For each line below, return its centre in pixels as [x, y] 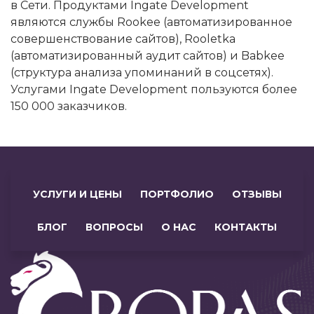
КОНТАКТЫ [246, 227]
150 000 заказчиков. [69, 107]
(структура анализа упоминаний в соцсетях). [142, 73]
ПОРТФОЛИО [177, 194]
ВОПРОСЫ [114, 227]
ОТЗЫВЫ [257, 194]
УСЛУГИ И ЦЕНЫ [77, 194]
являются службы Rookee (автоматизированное [151, 22]
